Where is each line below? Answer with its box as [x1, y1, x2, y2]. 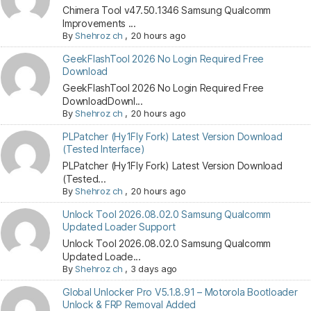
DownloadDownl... [62, 95, 143, 107]
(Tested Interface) [62, 143, 145, 155]
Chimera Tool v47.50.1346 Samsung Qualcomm [62, 4, 271, 16]
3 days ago [130, 263, 178, 274]
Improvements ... [62, 17, 136, 29]
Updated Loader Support [62, 221, 176, 233]
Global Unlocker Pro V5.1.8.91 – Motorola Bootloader [62, 286, 298, 298]
